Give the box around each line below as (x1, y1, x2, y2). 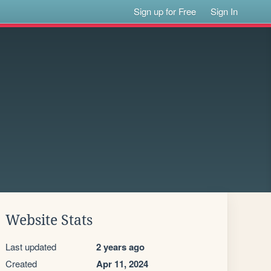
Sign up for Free (134, 5, 197, 18)
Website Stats (5, 212, 93, 228)
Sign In (211, 5, 238, 18)
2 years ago (96, 240, 145, 253)
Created (5, 257, 37, 270)
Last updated (5, 240, 56, 253)
